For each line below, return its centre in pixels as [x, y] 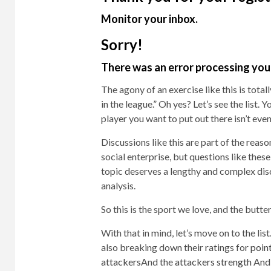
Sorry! [122, 44]
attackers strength [213, 262]
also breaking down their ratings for [175, 247]
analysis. [118, 185]
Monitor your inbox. [149, 19]
